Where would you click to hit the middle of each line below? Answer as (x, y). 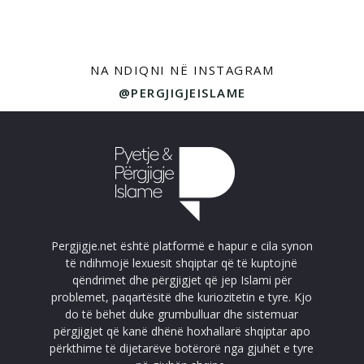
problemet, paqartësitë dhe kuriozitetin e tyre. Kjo (182, 297)
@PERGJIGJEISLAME (182, 93)
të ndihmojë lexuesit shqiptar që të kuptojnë (182, 263)
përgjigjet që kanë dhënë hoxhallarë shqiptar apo (182, 331)
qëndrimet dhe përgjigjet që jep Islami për (182, 280)
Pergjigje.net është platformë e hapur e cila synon (182, 246)
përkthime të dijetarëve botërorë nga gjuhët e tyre (182, 348)
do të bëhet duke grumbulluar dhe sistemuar (182, 314)
